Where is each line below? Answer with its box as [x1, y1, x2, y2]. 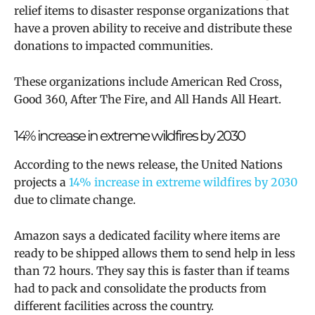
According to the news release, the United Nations [14, 157, 283, 172]
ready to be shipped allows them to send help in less [14, 246, 295, 261]
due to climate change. [14, 193, 136, 207]
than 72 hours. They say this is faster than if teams [14, 264, 290, 278]
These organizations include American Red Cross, [14, 75, 282, 89]
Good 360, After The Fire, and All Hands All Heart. [14, 92, 281, 107]
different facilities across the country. [14, 299, 214, 314]
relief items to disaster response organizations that [14, 4, 289, 18]
